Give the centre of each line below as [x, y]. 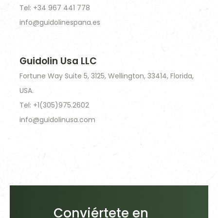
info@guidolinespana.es [60, 22]
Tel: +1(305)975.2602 [54, 105]
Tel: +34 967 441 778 [55, 8]
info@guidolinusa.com [57, 120]
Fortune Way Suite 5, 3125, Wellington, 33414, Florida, [107, 76]
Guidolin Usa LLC [58, 61]
